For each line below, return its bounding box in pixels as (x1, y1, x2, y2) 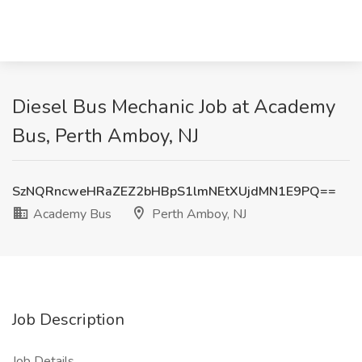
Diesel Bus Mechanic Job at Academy (12, 94, 335, 120)
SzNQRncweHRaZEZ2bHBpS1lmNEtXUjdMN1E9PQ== (12, 183, 336, 200)
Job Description (12, 309, 124, 330)
